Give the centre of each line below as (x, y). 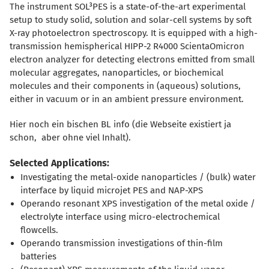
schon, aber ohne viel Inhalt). (70, 137)
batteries (38, 256)
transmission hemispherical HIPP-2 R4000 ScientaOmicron (127, 46)
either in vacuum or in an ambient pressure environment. (127, 99)
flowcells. (39, 230)
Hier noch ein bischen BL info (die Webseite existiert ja (120, 124)
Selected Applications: (59, 163)
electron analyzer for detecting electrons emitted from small (132, 59)
